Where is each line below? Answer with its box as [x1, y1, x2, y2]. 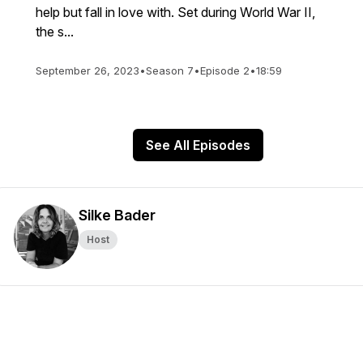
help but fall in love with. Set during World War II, [36, 4, 315, 20]
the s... [36, 23, 74, 40]
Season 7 [146, 64, 194, 77]
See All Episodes [145, 137, 250, 153]
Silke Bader [79, 207, 156, 224]
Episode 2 [200, 64, 250, 77]
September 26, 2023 [36, 64, 139, 77]
